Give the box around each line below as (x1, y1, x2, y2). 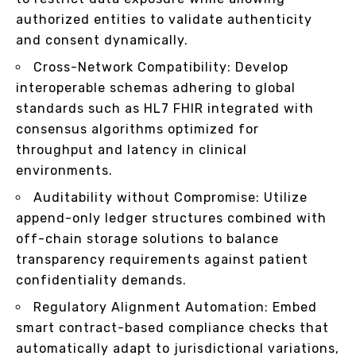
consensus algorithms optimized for (16, 121, 259, 137)
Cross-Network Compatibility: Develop (33, 59, 288, 75)
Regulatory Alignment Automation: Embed (33, 299, 317, 315)
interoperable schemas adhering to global (16, 79, 296, 95)
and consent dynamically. (16, 32, 188, 48)
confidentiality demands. (16, 272, 187, 288)
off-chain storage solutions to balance (16, 230, 279, 246)
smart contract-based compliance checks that (16, 319, 329, 335)
